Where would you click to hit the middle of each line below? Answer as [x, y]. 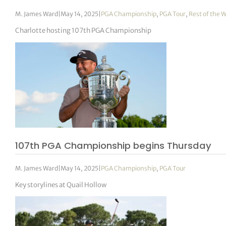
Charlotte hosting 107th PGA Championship [83, 31]
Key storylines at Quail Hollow [61, 185]
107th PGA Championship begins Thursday [114, 145]
